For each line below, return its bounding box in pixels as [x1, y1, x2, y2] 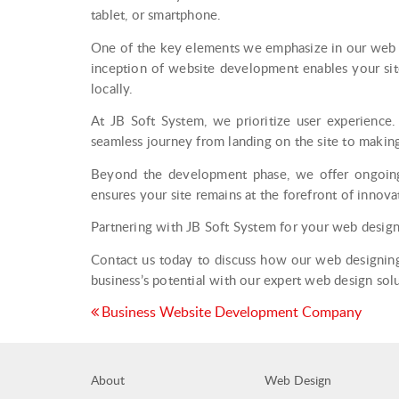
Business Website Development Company [102, 302, 362, 322]
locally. [91, 78, 134, 97]
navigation [90, 327, 212, 364]
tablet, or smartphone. [91, 5, 222, 24]
